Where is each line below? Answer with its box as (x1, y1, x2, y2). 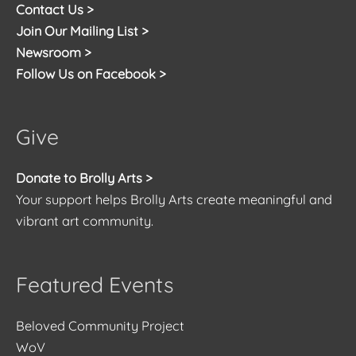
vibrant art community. (16, 213, 153, 230)
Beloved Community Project (16, 317, 188, 334)
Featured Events (16, 271, 174, 299)
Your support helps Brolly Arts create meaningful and (16, 192, 332, 208)
